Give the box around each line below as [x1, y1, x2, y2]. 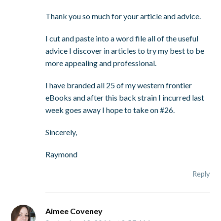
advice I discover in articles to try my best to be [45, 46, 205, 56]
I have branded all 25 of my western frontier [45, 80, 192, 90]
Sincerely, [45, 127, 77, 137]
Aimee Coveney [45, 206, 103, 216]
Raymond [45, 149, 78, 159]
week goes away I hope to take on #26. [45, 105, 175, 115]
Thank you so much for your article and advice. [45, 11, 201, 21]
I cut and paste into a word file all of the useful [45, 34, 199, 43]
